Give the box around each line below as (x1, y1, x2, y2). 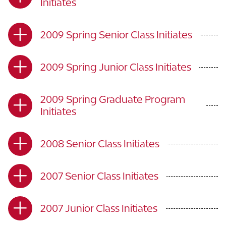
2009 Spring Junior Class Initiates (40, 61, 191, 73)
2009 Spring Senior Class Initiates (40, 29, 192, 40)
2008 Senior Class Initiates (40, 138, 159, 149)
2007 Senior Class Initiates (40, 170, 158, 182)
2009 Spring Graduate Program (40, 93, 185, 105)
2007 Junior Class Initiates (40, 202, 157, 214)
